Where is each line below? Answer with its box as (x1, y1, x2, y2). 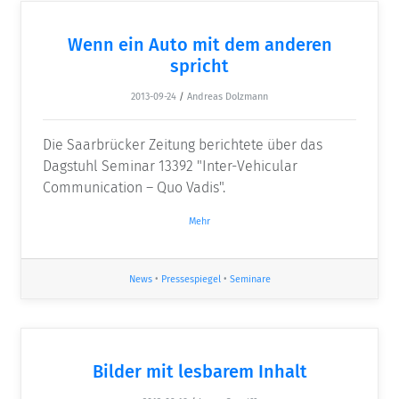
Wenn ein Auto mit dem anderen (67, 34, 332, 56)
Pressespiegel (160, 273, 221, 285)
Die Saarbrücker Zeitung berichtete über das (43, 136, 322, 154)
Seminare (229, 273, 271, 285)
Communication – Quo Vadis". (43, 179, 225, 197)
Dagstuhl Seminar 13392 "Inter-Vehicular (43, 158, 297, 175)
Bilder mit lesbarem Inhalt (92, 361, 307, 383)
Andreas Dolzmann (187, 91, 268, 103)
